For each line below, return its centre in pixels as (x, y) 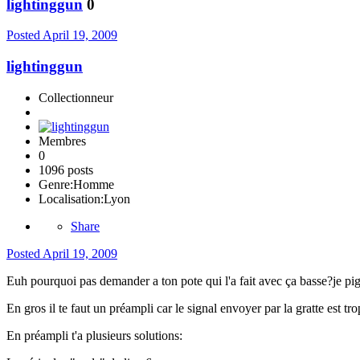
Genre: (56, 184)
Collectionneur (76, 97)
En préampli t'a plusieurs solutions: (94, 335)
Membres (62, 141)
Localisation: (71, 198)
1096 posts (66, 170)
